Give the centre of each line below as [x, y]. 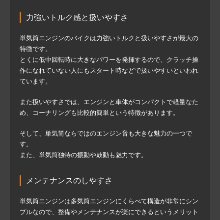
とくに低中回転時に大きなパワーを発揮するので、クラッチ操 [109, 59]
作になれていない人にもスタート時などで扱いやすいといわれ [109, 70]
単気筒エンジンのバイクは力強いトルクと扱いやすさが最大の [109, 38]
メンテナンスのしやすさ [69, 180]
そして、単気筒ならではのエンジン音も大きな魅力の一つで [106, 133]
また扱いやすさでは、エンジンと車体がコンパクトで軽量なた [109, 102]
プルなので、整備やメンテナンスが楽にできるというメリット [109, 212]
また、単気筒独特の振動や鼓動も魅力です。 [83, 155]
